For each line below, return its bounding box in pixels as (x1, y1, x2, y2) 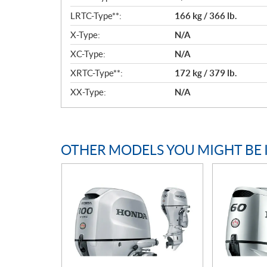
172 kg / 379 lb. (175, 68, 237, 78)
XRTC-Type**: (70, 68, 123, 78)
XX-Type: (70, 87, 106, 97)
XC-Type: (70, 49, 105, 59)
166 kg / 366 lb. (175, 11, 237, 21)
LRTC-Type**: (70, 11, 122, 21)
